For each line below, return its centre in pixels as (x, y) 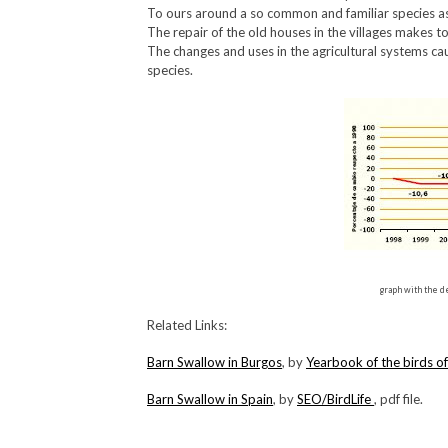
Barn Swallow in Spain (210, 399)
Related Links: (187, 325)
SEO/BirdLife (335, 399)
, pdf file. (398, 399)
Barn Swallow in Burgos (214, 362)
